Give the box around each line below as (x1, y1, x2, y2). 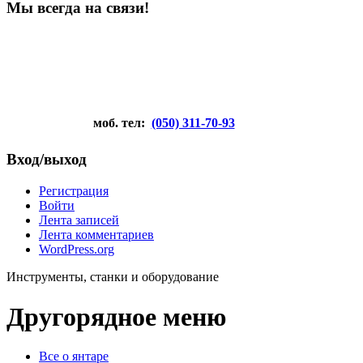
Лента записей (39, 213, 119, 228)
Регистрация (39, 184, 109, 199)
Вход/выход (6, 151, 87, 169)
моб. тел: (79, 115, 145, 130)
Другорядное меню (6, 301, 226, 331)
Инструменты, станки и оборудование (6, 270, 219, 284)
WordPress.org (39, 242, 114, 257)
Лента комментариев (39, 228, 154, 242)
